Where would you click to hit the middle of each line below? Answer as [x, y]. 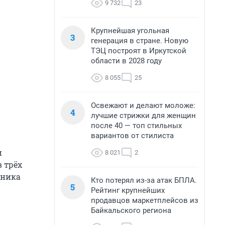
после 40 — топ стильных [136, 126]
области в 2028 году [126, 61]
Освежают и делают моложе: [143, 105]
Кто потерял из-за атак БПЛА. [144, 180]
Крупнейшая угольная [130, 31]
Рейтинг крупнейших [128, 190]
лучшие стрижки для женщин [143, 116]
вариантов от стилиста [132, 136]
